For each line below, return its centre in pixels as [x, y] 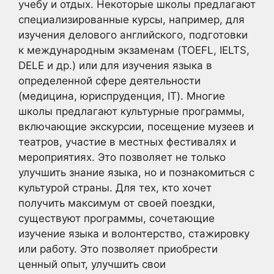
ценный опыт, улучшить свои [92, 265]
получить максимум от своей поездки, [117, 203]
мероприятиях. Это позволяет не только [122, 157]
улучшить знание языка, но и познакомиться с [136, 173]
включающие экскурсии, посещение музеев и [136, 127]
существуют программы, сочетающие [117, 219]
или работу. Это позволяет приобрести [118, 249]
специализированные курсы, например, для [131, 20]
